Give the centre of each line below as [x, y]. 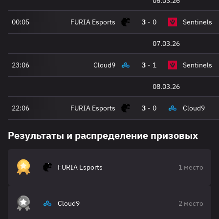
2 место [191, 203]
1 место [191, 167]
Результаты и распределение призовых [103, 135]
